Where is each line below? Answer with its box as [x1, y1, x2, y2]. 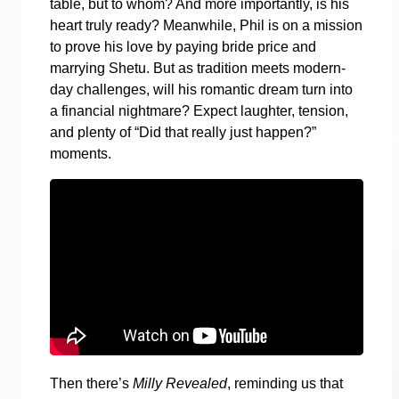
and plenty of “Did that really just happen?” [50, 125, 316, 141]
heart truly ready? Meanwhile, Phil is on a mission [50, 18, 362, 34]
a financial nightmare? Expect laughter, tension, [50, 103, 348, 119]
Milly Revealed [133, 376, 227, 392]
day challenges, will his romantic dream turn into [50, 82, 353, 98]
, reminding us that [227, 376, 343, 392]
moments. [50, 146, 111, 162]
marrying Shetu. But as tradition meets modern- [50, 61, 346, 77]
